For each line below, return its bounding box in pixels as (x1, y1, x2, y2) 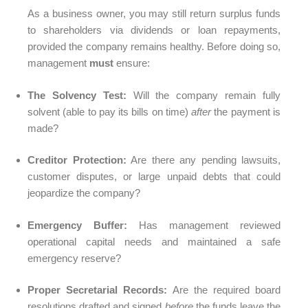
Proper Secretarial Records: (27, 284, 168, 296)
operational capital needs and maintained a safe (27, 235, 280, 247)
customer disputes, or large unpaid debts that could (27, 170, 280, 183)
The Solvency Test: (27, 89, 126, 101)
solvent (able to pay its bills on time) (27, 105, 192, 118)
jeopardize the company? (27, 187, 140, 199)
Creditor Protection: (27, 154, 126, 166)
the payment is (211, 105, 281, 118)
